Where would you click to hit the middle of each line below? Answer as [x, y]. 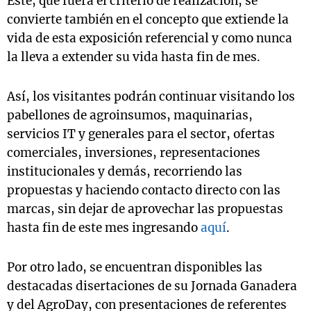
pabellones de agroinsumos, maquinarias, [130, 116]
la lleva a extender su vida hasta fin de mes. [134, 57]
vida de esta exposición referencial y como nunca [150, 39]
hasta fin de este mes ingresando [104, 228]
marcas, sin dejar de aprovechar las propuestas [145, 209]
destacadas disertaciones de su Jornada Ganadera [152, 286]
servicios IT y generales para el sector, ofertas [141, 134]
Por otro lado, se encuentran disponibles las [135, 268]
